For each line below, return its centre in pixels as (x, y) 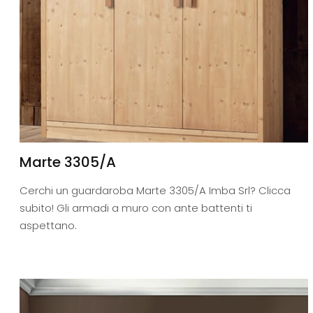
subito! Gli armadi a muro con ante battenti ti (136, 208)
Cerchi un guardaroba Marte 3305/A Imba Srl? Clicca (155, 191)
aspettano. (48, 226)
